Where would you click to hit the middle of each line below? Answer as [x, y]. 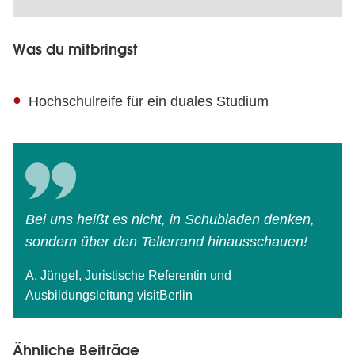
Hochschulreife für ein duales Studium [149, 102]
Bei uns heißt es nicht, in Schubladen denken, [170, 219]
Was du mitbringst [75, 50]
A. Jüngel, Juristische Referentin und [128, 275]
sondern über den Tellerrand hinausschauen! [166, 241]
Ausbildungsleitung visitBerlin [109, 295]
